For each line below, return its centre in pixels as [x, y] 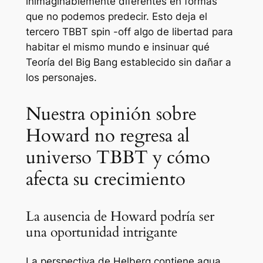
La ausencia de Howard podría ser [120, 216]
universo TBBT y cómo [118, 157]
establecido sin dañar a [174, 62]
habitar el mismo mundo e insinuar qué [117, 47]
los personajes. [61, 77]
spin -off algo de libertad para [162, 31]
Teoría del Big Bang [71, 62]
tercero [44, 31]
